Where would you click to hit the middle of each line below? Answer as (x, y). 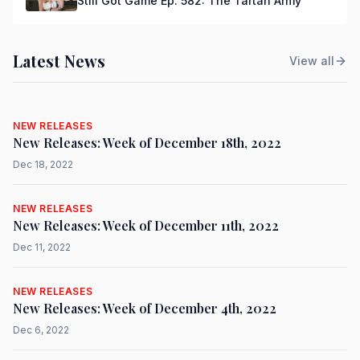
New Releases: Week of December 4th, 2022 (145, 308)
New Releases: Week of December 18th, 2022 (147, 143)
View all (312, 61)
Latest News (59, 61)
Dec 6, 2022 (41, 330)
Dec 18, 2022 (43, 164)
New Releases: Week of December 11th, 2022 (146, 225)
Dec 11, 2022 (42, 247)
